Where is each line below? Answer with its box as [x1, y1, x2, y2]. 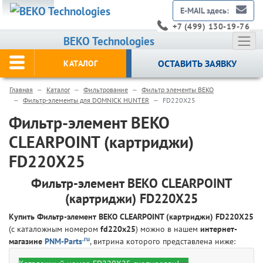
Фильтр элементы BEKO [141, 85, 214, 95]
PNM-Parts [45, 236, 82, 247]
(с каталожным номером [9, 224, 100, 235]
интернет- [200, 224, 237, 235]
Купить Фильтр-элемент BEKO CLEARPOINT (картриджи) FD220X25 [9, 211, 254, 222]
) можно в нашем [136, 224, 200, 235]
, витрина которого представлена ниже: [90, 236, 235, 247]
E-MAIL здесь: [180, 5, 234, 16]
